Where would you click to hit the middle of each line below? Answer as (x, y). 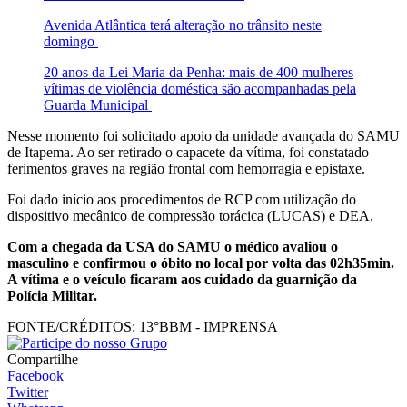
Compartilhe (43, 360)
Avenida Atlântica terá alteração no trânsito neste (183, 25)
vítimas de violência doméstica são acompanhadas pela (200, 89)
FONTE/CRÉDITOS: (71, 327)
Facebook (35, 376)
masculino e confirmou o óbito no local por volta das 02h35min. (201, 263)
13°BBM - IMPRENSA (207, 327)
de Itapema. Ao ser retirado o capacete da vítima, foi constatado (188, 153)
